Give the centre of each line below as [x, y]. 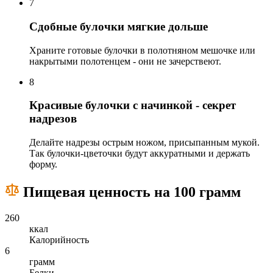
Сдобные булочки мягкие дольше [119, 26]
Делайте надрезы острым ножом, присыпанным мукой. [144, 142]
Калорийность [59, 239]
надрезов [53, 119]
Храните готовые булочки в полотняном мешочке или [142, 50]
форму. [43, 164]
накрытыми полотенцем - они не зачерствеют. [125, 61]
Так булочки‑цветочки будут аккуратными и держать [140, 153]
